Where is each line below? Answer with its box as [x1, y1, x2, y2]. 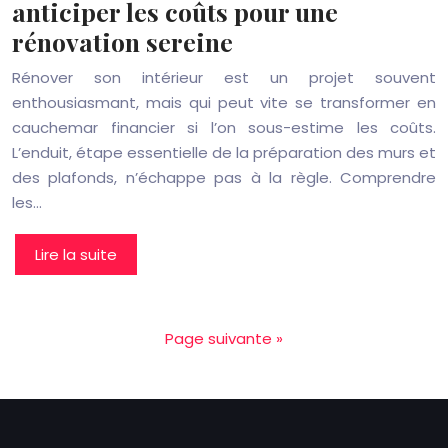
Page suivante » [165, 328, 283, 349]
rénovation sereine [12, 25, 233, 58]
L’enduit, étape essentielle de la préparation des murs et [12, 142, 436, 163]
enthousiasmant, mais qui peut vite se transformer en [12, 92, 436, 113]
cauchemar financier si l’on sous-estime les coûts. [12, 117, 436, 138]
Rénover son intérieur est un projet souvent [12, 67, 436, 88]
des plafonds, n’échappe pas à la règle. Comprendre [12, 167, 436, 188]
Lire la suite [35, 244, 117, 265]
